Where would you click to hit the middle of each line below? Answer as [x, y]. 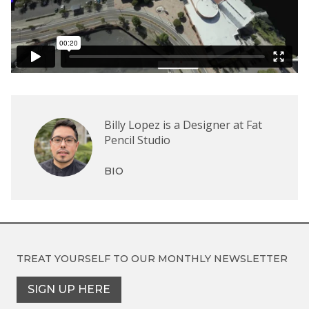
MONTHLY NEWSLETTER [223, 258]
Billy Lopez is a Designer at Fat [183, 124]
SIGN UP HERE [69, 289]
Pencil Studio [137, 140]
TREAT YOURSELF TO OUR [87, 258]
